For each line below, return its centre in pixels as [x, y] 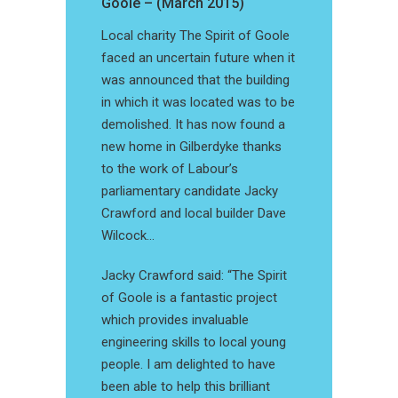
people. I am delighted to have [188, 364]
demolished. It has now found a [193, 124]
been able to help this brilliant [186, 386]
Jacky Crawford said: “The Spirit [194, 275]
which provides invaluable [175, 320]
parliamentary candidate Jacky [190, 191]
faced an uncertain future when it [198, 58]
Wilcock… [128, 235]
